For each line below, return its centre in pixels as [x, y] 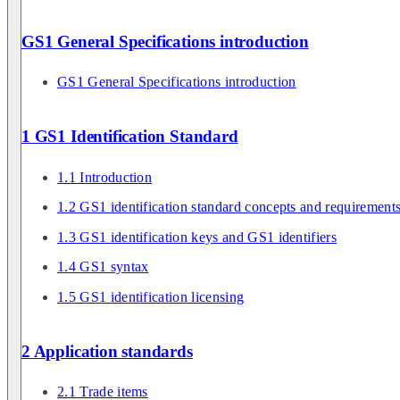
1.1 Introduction [105, 177]
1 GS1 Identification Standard [130, 136]
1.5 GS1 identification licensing [151, 297]
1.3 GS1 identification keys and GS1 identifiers [197, 237]
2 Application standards [107, 351]
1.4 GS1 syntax [103, 267]
